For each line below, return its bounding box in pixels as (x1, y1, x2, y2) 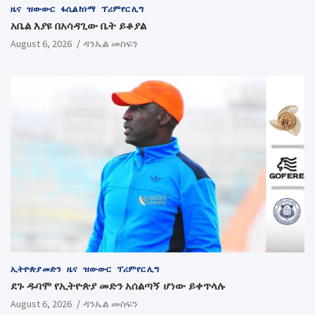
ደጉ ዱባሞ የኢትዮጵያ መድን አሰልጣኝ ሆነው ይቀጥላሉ (11, 279, 226, 293)
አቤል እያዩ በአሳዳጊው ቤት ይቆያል (11, 19, 146, 33)
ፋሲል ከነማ (60, 4, 96, 15)
